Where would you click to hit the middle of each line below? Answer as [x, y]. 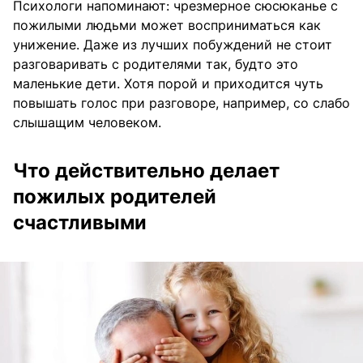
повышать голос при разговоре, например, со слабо [181, 103]
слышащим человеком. [87, 123]
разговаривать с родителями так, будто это [156, 64]
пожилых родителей [115, 197]
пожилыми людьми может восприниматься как [167, 26]
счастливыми [80, 223]
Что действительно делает [146, 171]
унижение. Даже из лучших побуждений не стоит [173, 45]
